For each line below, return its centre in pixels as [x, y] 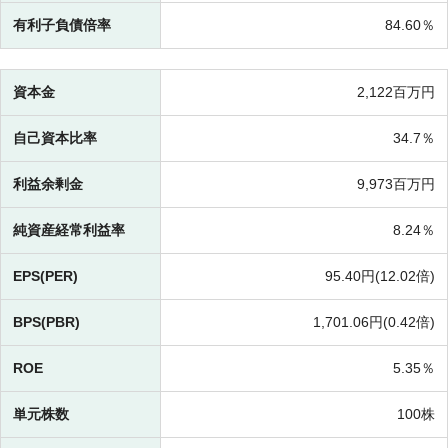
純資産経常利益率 [69, 230]
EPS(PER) [45, 276]
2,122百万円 [396, 92]
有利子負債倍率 [62, 25]
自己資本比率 [55, 138]
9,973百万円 [396, 184]
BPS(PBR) [46, 322]
